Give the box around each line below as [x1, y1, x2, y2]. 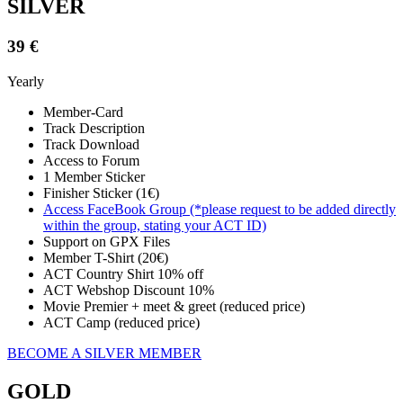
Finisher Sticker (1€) [43, 184, 159, 201]
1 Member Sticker [43, 168, 145, 184]
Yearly [7, 73, 44, 89]
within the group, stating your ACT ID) [43, 217, 266, 233]
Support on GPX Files [43, 233, 170, 249]
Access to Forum [43, 152, 139, 168]
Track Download [43, 136, 139, 152]
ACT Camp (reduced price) [43, 314, 200, 330]
